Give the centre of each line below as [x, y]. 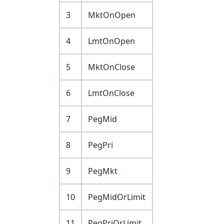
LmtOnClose [111, 93]
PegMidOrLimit [117, 197]
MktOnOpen [112, 15]
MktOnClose [111, 67]
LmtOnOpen [111, 41]
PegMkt [103, 171]
